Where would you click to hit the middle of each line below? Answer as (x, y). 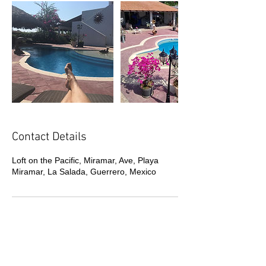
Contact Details (49, 137)
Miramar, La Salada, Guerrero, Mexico (84, 171)
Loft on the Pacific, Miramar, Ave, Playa (85, 160)
